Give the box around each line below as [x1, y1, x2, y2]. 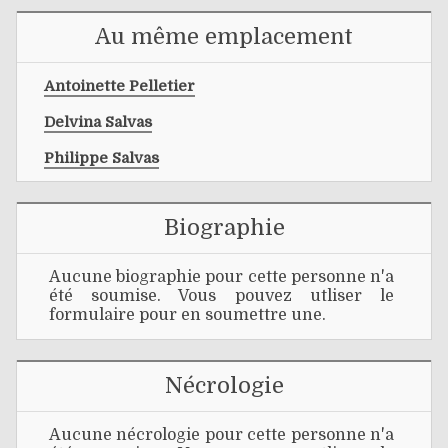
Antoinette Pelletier [44, 76, 195, 95]
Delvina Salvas [44, 112, 152, 131]
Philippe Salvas [44, 148, 159, 167]
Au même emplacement [95, 23, 353, 49]
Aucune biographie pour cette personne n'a [49, 268, 394, 287]
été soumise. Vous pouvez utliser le [49, 287, 394, 306]
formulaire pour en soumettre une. [49, 306, 326, 325]
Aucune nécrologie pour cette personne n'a [49, 426, 394, 445]
